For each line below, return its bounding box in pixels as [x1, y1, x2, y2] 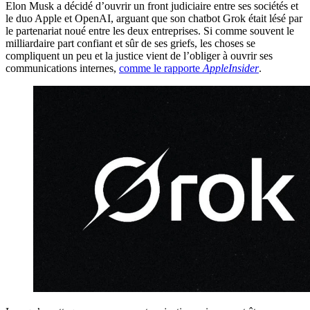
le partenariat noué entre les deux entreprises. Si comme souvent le [6, 24, 294, 37]
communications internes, [6, 62, 119, 74]
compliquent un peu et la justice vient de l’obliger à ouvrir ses [6, 49, 273, 62]
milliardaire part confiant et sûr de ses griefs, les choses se [6, 37, 255, 49]
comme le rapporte [119, 62, 203, 74]
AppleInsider [203, 62, 259, 74]
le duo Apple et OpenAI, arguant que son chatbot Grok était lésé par [6, 12, 302, 24]
